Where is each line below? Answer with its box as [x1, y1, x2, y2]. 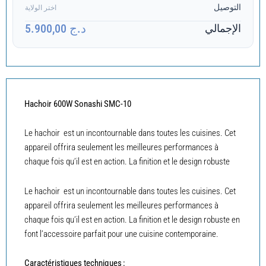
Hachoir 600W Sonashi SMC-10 [24, 98, 131, 109]
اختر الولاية [25, 3, 56, 12]
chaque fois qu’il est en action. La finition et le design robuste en [24, 214, 240, 225]
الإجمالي [205, 21, 241, 34]
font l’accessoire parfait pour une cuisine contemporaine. [24, 228, 218, 239]
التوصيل [214, 2, 241, 12]
